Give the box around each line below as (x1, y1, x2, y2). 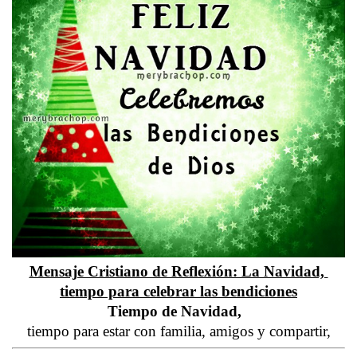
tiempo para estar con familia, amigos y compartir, (26, 323, 331, 340)
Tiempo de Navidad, (108, 303, 249, 320)
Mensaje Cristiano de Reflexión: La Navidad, (29, 263, 328, 280)
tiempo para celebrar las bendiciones (60, 283, 297, 300)
